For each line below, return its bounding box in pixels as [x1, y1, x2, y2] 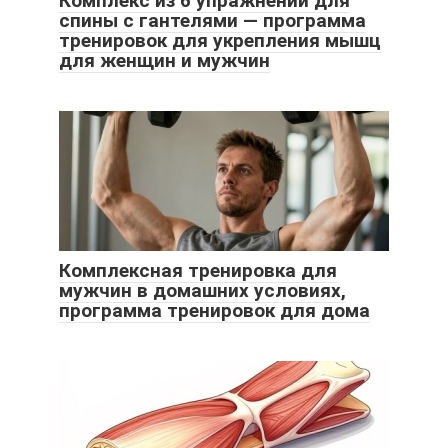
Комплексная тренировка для [59, 259, 337, 283]
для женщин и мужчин [59, 49, 270, 73]
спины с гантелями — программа [59, 9, 366, 33]
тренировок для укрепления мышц [59, 29, 381, 53]
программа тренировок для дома [59, 299, 370, 323]
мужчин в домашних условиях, [59, 279, 346, 303]
